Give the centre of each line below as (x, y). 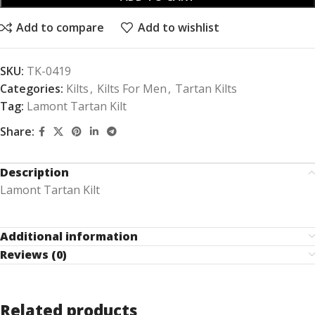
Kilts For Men (132, 88)
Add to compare (60, 28)
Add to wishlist (178, 28)
